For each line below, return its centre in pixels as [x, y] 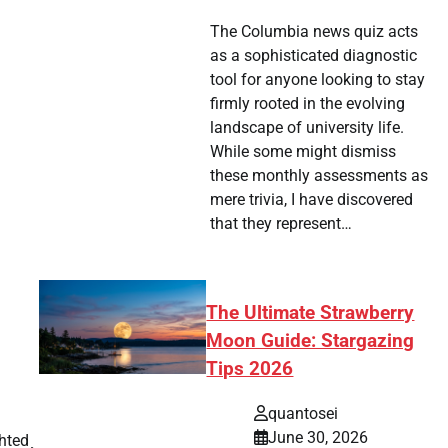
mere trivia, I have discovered [311, 200]
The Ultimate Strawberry [310, 313]
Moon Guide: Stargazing [310, 341]
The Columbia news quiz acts [313, 32]
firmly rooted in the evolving [307, 104]
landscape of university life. [306, 128]
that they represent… [280, 224]
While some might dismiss [302, 152]
